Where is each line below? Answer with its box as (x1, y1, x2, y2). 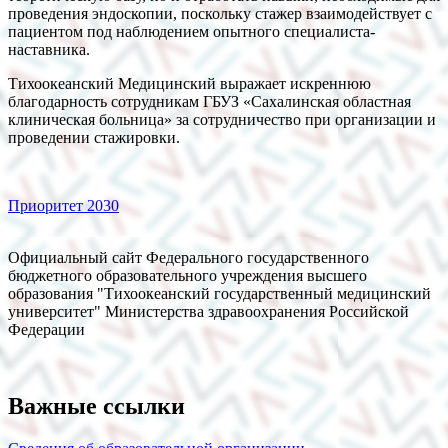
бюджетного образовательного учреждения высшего (8, 266, 367, 284)
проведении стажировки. (8, 128, 180, 146)
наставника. (8, 40, 90, 58)
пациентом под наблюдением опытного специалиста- (8, 22, 375, 40)
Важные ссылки (8, 392, 185, 419)
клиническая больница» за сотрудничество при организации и (8, 110, 436, 128)
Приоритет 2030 (8, 196, 119, 214)
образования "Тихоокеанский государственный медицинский (8, 284, 431, 302)
